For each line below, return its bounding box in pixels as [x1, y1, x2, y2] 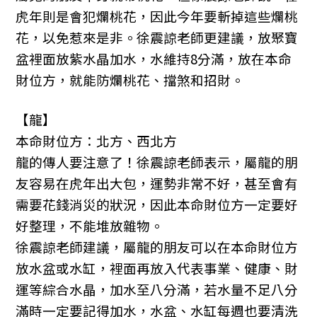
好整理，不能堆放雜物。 [16, 216, 164, 236]
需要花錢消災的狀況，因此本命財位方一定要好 [16, 195, 299, 214]
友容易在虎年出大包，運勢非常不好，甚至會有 [16, 173, 299, 193]
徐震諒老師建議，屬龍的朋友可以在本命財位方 [16, 237, 299, 257]
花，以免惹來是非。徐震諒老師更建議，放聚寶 [16, 28, 299, 47]
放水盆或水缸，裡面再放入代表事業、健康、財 [16, 258, 299, 278]
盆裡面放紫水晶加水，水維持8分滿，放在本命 [16, 49, 292, 69]
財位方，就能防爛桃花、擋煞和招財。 [16, 70, 245, 90]
